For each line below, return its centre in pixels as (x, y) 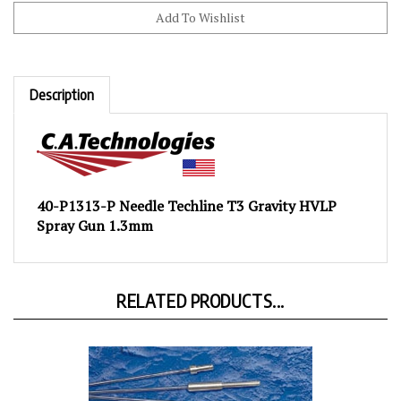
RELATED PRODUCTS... (200, 286)
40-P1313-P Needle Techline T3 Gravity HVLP (187, 192)
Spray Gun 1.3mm (95, 211)
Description (62, 81)
